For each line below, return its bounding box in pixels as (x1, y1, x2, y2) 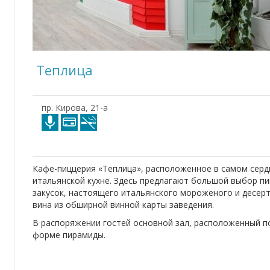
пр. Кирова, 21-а (42, 102, 108, 113)
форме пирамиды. (33, 229, 105, 240)
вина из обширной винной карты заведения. (33, 199, 214, 210)
